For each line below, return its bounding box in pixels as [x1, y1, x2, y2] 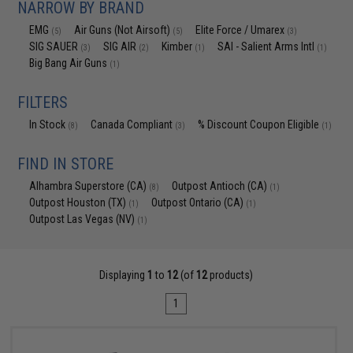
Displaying [99, 269, 148, 281]
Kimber [162, 40, 195, 53]
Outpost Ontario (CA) [151, 196, 247, 209]
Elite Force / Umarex [195, 24, 288, 36]
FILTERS [17, 93, 69, 112]
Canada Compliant [91, 118, 176, 131]
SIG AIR [103, 40, 139, 53]
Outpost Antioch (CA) [172, 180, 270, 192]
